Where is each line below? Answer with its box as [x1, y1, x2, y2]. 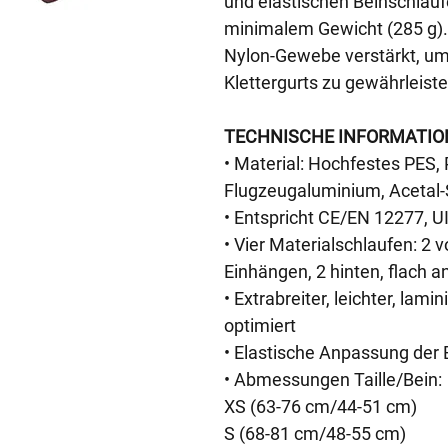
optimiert [224, 315, 296, 336]
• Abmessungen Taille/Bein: [224, 369, 442, 390]
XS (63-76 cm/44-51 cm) [224, 396, 417, 417]
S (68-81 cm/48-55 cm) [224, 423, 406, 444]
